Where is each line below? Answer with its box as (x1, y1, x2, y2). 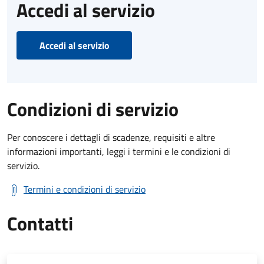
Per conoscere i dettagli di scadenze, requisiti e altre (7, 130, 215, 144)
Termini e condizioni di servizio (24, 181, 146, 196)
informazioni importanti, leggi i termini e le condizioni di (7, 144, 230, 159)
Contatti (7, 209, 73, 237)
